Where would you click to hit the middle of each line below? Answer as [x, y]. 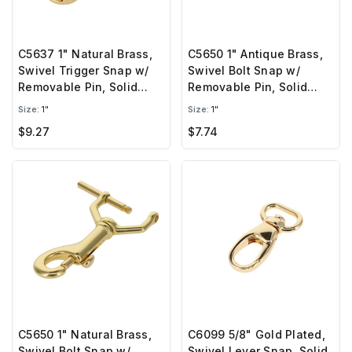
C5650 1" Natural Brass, [85, 335]
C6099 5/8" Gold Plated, [257, 335]
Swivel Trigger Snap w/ [84, 71]
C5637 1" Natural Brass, [85, 54]
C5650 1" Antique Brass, [255, 54]
